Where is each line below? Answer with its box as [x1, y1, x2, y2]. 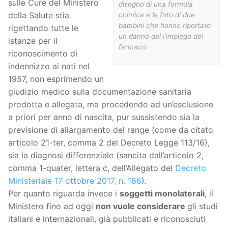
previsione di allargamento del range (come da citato [8, 125, 213, 135]
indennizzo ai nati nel [8, 61, 90, 72]
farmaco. [119, 42, 148, 51]
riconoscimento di [8, 48, 77, 59]
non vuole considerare [96, 201, 187, 212]
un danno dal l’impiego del [119, 32, 203, 40]
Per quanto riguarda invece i [8, 188, 120, 199]
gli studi [187, 201, 218, 212]
